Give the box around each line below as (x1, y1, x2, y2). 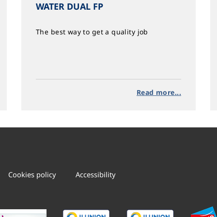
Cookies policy (8, 170, 56, 180)
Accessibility (76, 170, 116, 180)
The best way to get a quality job (36, 27, 148, 36)
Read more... (136, 88, 181, 97)
